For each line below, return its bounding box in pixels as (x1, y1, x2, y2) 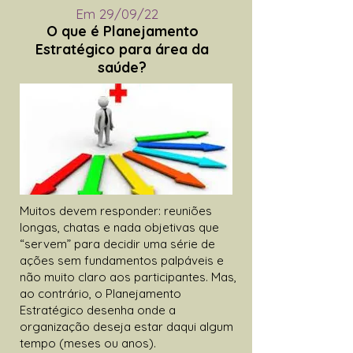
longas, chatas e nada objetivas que (20, 219, 219, 235)
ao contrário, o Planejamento (20, 285, 181, 301)
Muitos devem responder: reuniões (20, 203, 212, 218)
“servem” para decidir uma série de (20, 236, 215, 251)
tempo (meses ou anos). (20, 335, 156, 351)
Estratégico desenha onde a (20, 302, 176, 318)
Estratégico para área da (35, 39, 209, 58)
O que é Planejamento (46, 21, 199, 40)
